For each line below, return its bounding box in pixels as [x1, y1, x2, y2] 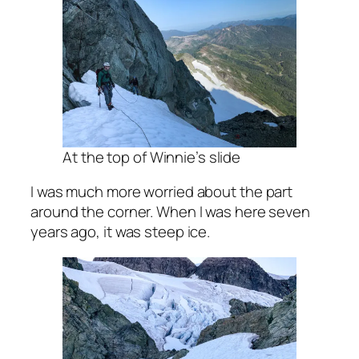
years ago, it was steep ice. [30, 221, 211, 243]
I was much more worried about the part [30, 181, 293, 203]
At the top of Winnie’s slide [63, 146, 241, 167]
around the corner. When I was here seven [30, 201, 310, 223]
